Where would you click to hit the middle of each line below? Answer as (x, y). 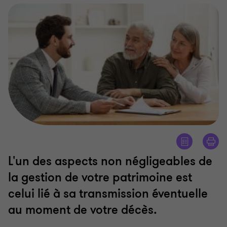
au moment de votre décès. (83, 210)
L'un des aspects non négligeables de (110, 162)
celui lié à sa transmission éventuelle (108, 194)
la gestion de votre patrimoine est (100, 178)
